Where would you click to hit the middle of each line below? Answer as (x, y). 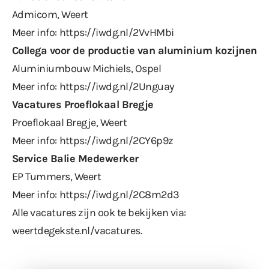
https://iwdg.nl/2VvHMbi (116, 32)
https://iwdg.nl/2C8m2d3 (119, 194)
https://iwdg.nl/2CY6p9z (116, 140)
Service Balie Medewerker (75, 158)
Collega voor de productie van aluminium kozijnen (134, 50)
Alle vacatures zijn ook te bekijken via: (99, 212)
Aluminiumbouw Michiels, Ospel (87, 68)
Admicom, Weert (50, 14)
